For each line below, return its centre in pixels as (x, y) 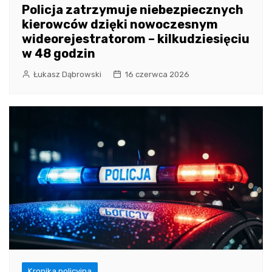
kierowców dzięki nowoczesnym (120, 25)
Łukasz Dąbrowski (67, 75)
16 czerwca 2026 (157, 75)
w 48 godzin (59, 54)
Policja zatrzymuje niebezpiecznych (133, 10)
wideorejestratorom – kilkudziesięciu (136, 39)
